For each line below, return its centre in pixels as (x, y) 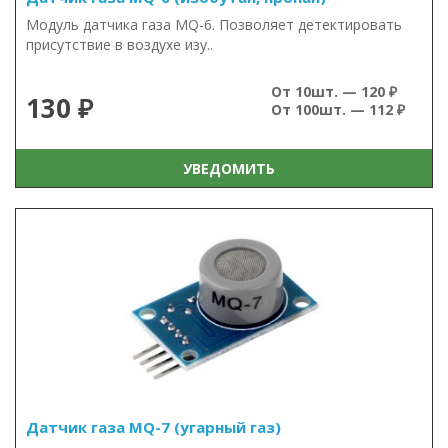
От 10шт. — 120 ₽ (334, 91)
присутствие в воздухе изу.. (119, 44)
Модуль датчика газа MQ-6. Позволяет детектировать (214, 24)
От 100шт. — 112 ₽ (338, 109)
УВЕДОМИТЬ (224, 168)
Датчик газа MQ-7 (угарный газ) (153, 427)
